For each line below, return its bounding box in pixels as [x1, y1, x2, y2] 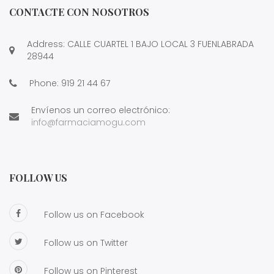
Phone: [29, 77, 61, 90]
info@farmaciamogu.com [31, 116, 146, 129]
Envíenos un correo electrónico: [31, 104, 170, 117]
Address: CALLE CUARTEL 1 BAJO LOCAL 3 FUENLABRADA [27, 38, 254, 51]
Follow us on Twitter [44, 237, 128, 250]
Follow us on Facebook [44, 209, 144, 221]
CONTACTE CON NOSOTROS [9, 6, 149, 19]
